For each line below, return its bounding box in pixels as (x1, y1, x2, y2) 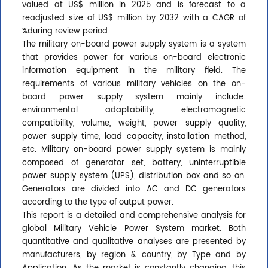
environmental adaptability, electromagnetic (22, 104, 246, 117)
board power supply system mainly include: (22, 91, 246, 104)
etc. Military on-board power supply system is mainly (22, 144, 246, 157)
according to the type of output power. (22, 196, 173, 209)
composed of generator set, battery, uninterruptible (22, 157, 246, 170)
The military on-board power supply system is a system (22, 38, 246, 51)
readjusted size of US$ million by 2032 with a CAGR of (22, 12, 246, 25)
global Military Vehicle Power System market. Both (22, 223, 246, 236)
